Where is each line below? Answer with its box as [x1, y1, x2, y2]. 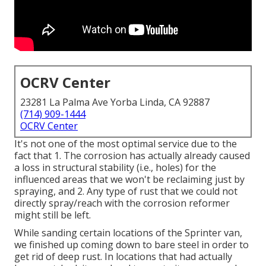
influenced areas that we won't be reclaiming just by [14, 173, 245, 186]
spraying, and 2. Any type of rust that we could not [14, 185, 237, 198]
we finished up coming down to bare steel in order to [14, 238, 249, 252]
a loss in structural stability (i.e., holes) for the [14, 161, 216, 175]
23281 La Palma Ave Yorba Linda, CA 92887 [20, 96, 210, 109]
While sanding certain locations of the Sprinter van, [14, 226, 242, 240]
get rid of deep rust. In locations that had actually [14, 250, 232, 264]
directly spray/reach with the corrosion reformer [14, 197, 230, 210]
